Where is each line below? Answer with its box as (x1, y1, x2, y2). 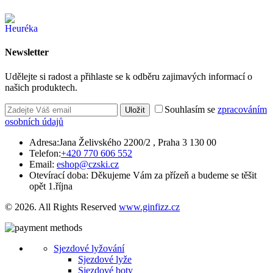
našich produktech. (5, 82, 77, 93)
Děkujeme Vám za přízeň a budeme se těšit (88, 169, 257, 180)
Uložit (125, 105, 145, 115)
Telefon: (29, 147, 61, 158)
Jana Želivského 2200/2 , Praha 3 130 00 (59, 136, 216, 147)
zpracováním (218, 104, 267, 115)
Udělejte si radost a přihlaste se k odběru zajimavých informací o (5, 71, 252, 82)
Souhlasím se (165, 104, 218, 115)
